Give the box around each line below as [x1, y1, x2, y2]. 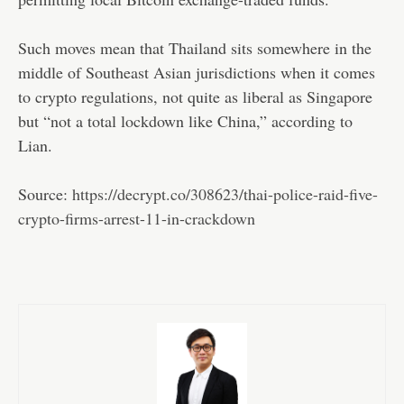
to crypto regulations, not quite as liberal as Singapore [18, 85, 372, 107]
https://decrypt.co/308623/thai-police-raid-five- [72, 182, 378, 205]
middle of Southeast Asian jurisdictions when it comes [18, 60, 375, 83]
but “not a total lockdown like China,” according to [18, 109, 353, 132]
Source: [18, 182, 72, 205]
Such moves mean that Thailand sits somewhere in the [18, 36, 372, 59]
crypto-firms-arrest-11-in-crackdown [18, 207, 255, 229]
